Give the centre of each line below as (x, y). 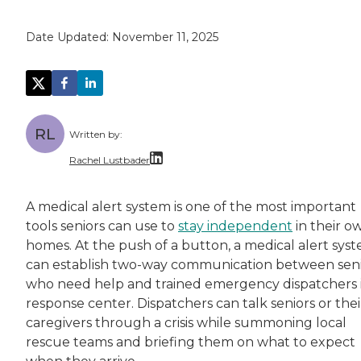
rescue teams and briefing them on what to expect (191, 342)
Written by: (96, 135)
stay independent (235, 226)
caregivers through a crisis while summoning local (186, 323)
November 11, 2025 (165, 37)
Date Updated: (69, 37)
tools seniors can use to (102, 226)
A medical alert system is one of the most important (191, 207)
